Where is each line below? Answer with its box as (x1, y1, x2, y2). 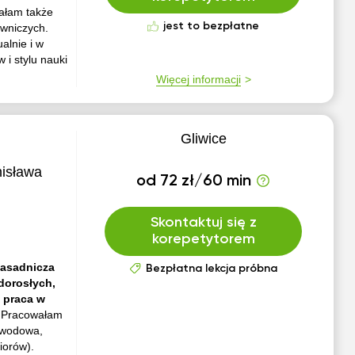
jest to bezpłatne (163, 21, 260, 32)
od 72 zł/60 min (136, 174, 252, 189)
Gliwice (180, 131, 227, 147)
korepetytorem (151, 232, 255, 246)
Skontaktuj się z (150, 216, 257, 230)
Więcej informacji (155, 73, 241, 86)
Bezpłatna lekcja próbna (145, 263, 277, 274)
